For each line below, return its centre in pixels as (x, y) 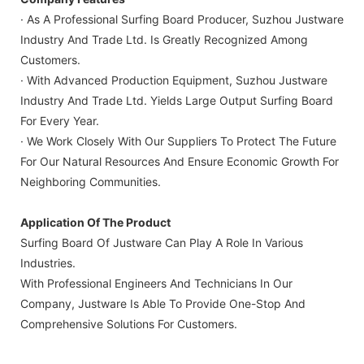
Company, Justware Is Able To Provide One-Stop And (163, 303)
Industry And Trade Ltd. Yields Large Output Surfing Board (177, 100)
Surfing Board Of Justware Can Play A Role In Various (162, 242)
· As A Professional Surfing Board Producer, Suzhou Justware (182, 19)
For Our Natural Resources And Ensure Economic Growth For (180, 161)
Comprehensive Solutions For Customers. (129, 323)
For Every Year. (60, 120)
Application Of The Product (95, 222)
